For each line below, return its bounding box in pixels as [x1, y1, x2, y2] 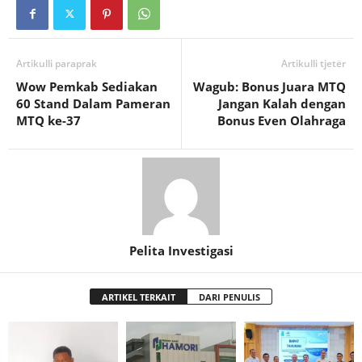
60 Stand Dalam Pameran [16, 95, 170, 112]
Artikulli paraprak [16, 57, 97, 71]
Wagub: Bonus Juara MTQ [193, 78, 346, 95]
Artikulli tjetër [281, 57, 346, 71]
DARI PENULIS [199, 291, 260, 304]
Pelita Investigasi [128, 242, 234, 259]
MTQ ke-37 [16, 112, 81, 129]
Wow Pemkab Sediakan [16, 78, 158, 95]
